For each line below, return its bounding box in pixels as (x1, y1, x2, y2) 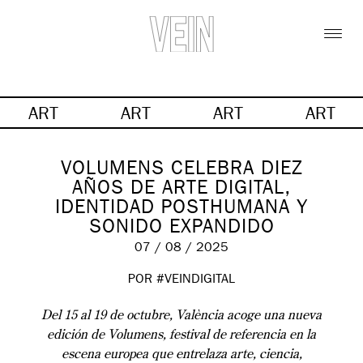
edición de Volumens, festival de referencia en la (47, 328, 316, 342)
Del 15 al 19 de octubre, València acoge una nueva (41, 309, 322, 322)
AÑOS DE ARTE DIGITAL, (72, 180, 291, 200)
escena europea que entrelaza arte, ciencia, (61, 348, 302, 361)
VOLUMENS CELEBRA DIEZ (60, 160, 303, 181)
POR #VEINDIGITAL (128, 273, 235, 287)
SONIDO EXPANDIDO (88, 219, 275, 239)
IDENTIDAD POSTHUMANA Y (55, 199, 308, 220)
